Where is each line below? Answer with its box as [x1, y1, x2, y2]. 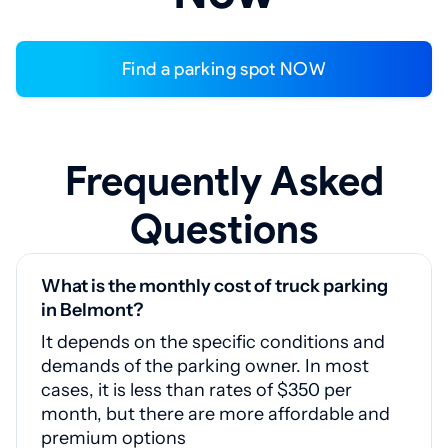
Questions [130, 205, 318, 254]
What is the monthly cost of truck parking [41, 275, 388, 298]
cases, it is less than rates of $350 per [41, 379, 352, 402]
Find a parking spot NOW [131, 58, 327, 81]
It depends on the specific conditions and [41, 331, 385, 354]
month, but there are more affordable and [41, 403, 390, 426]
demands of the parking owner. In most [41, 355, 369, 378]
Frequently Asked [64, 157, 384, 206]
